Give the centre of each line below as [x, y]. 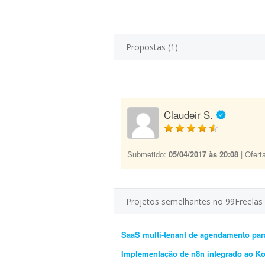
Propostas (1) [152, 47]
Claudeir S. [188, 114]
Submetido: [148, 154]
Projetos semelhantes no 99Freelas [194, 201]
